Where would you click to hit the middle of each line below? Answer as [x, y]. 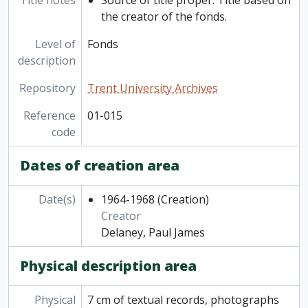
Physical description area [108, 266]
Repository [47, 88]
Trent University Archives [152, 88]
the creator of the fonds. [164, 17]
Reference [49, 116]
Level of [55, 44]
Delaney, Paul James [153, 233]
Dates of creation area [100, 166]
